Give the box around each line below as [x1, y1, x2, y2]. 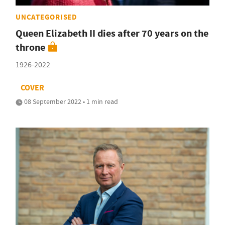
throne [16, 40, 45, 54]
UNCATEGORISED [16, 12, 77, 22]
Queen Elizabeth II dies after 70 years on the [16, 26, 208, 40]
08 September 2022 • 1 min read [23, 96, 118, 106]
